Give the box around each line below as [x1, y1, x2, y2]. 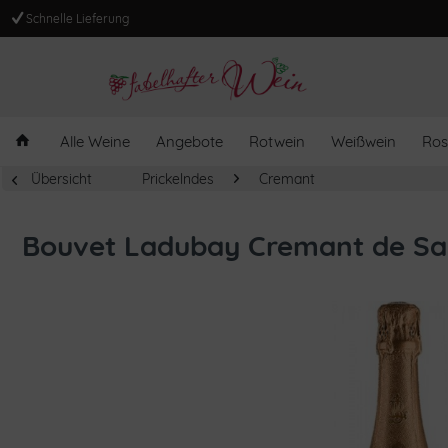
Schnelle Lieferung [23, 11, 129, 26]
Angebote [156, 132, 223, 151]
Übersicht [31, 170, 92, 188]
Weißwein [331, 132, 396, 151]
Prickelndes [142, 170, 214, 188]
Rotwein [249, 132, 305, 151]
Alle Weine [60, 132, 130, 151]
